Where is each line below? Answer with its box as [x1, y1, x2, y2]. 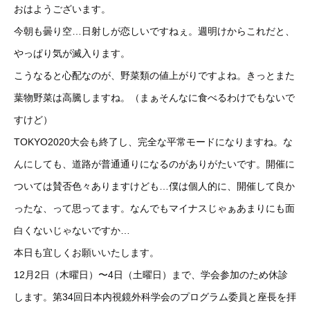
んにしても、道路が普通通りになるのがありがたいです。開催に [14, 158, 295, 170]
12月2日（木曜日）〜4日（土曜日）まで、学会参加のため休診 [14, 269, 288, 280]
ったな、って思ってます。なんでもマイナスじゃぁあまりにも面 [14, 203, 295, 214]
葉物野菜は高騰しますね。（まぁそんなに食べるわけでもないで [14, 92, 295, 103]
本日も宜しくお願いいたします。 [14, 247, 159, 258]
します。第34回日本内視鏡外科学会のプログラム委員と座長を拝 [14, 291, 296, 302]
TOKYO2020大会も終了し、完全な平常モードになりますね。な [14, 136, 293, 147]
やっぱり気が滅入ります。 [14, 48, 130, 59]
